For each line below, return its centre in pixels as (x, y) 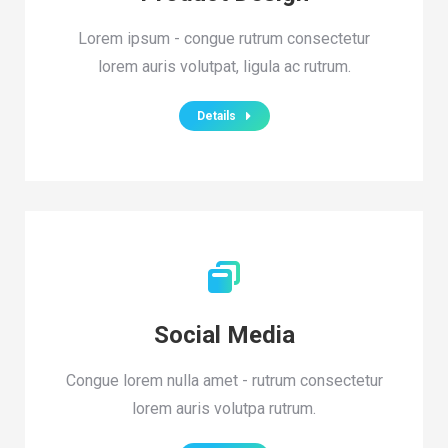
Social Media (224, 335)
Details (216, 116)
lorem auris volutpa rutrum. (224, 408)
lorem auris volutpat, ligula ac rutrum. (224, 66)
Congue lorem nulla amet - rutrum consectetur (224, 380)
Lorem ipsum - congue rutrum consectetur (224, 38)
